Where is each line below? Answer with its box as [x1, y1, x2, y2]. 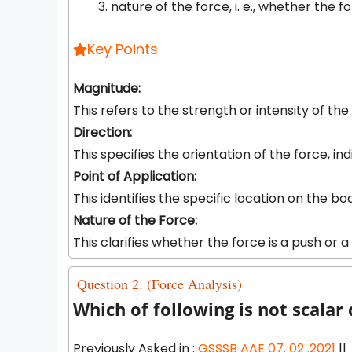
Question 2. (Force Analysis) [77, 274, 242, 293]
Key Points [87, 39, 158, 59]
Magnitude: [73, 79, 141, 97]
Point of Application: [73, 167, 196, 185]
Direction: [73, 123, 132, 141]
